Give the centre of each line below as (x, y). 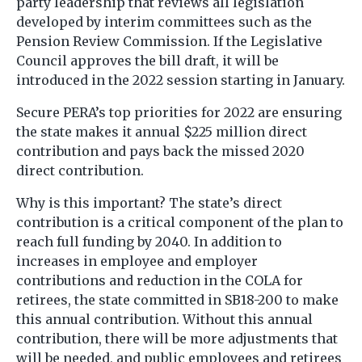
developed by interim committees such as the (164, 21)
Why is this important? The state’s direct (149, 202)
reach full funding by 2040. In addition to (149, 241)
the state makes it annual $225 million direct (162, 131)
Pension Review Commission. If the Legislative (169, 41)
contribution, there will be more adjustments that (177, 338)
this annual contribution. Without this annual (164, 319)
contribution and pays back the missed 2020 (160, 151)
